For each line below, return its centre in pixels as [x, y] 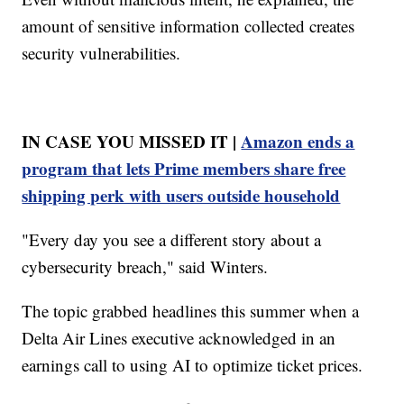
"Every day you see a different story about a [172, 239]
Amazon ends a [298, 141]
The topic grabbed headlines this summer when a [191, 310]
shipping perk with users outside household [181, 195]
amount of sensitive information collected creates [188, 25]
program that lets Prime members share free [184, 168]
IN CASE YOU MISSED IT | [132, 141]
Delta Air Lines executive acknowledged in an [179, 337]
